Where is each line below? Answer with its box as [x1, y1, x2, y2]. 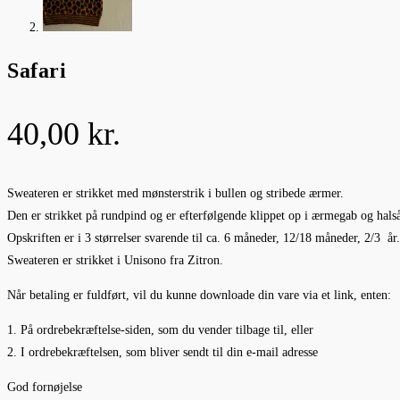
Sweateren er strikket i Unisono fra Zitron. [7, 253, 223, 267]
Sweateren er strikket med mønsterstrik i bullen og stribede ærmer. [7, 186, 344, 200]
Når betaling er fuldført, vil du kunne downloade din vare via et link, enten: [7, 287, 391, 302]
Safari [7, 58, 67, 82]
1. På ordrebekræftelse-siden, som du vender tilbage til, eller [7, 322, 313, 337]
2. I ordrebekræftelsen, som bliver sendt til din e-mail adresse [7, 345, 318, 359]
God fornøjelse [7, 379, 82, 394]
